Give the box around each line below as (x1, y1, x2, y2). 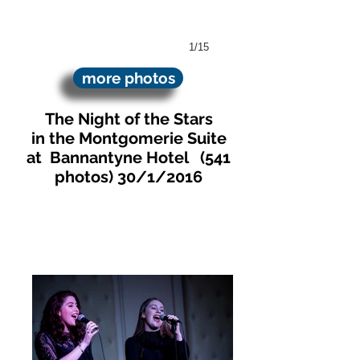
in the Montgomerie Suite (31, 129, 227, 148)
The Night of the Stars (44, 109, 213, 129)
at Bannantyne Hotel (27, 148, 200, 167)
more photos (81, 69, 175, 87)
